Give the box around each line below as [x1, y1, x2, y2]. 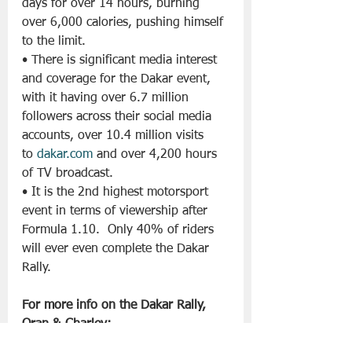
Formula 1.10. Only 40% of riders [22, 223, 218, 236]
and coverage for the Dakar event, [22, 72, 214, 86]
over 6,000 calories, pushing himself [22, 16, 227, 29]
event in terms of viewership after [22, 204, 211, 218]
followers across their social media [22, 110, 215, 123]
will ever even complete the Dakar [22, 242, 213, 255]
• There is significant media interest [22, 53, 221, 67]
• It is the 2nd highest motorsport [22, 185, 212, 199]
